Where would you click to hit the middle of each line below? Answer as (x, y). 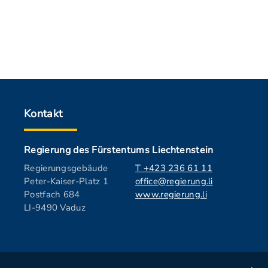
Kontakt (43, 114)
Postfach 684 (52, 194)
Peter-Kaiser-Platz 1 (66, 181)
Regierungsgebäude (66, 168)
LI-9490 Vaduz (55, 208)
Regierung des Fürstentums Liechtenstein (119, 150)
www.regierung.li (171, 194)
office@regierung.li (174, 181)
